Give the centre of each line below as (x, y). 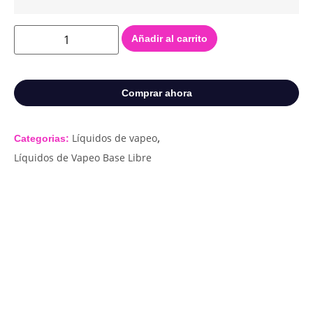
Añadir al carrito (169, 39)
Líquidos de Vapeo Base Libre (83, 158)
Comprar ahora (156, 93)
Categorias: (43, 139)
